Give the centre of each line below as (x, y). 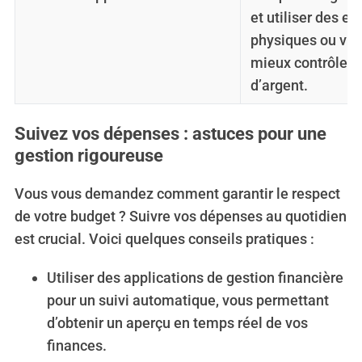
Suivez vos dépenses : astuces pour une (170, 133)
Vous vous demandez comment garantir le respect (177, 193)
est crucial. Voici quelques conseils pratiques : (164, 238)
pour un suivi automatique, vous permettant (187, 300)
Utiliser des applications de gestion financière (195, 277)
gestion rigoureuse (88, 155)
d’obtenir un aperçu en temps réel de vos (177, 322)
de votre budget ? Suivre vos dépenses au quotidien (180, 216)
